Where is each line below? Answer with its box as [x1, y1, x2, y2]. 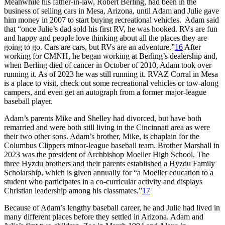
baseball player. [4, 96, 53, 105]
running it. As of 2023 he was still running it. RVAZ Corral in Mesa [4, 69, 218, 78]
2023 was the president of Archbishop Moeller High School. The [4, 150, 209, 159]
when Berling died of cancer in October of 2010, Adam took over [4, 60, 211, 69]
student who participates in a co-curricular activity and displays [4, 177, 202, 186]
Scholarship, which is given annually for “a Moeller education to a [4, 168, 213, 177]
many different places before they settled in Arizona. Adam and [4, 212, 203, 221]
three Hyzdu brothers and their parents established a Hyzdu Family [4, 159, 215, 168]
